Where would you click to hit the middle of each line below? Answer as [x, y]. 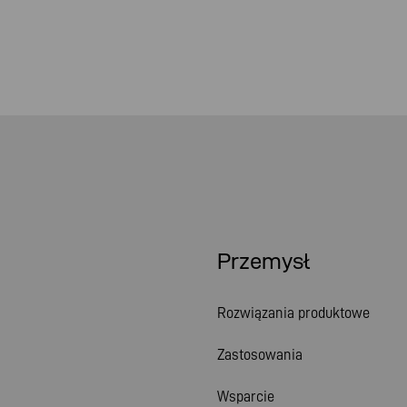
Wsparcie [246, 396]
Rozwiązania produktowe [293, 313]
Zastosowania [260, 354]
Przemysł [264, 261]
